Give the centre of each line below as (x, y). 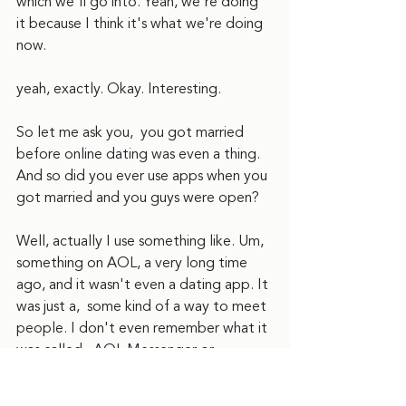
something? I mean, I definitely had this (145, 372)
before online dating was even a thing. (140, 154)
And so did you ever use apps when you (144, 176)
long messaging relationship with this (134, 393)
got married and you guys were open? (140, 198)
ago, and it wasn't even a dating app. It (144, 285)
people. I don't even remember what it (144, 328)
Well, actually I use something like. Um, (142, 241)
